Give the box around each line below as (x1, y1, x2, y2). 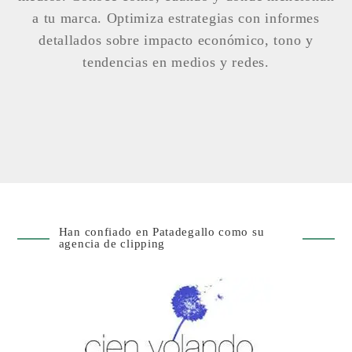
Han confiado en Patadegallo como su (58, 225, 265, 238)
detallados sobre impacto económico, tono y (38, 31, 313, 48)
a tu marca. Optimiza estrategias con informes (32, 9, 320, 26)
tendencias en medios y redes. (82, 53, 269, 70)
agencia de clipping (58, 236, 166, 250)
